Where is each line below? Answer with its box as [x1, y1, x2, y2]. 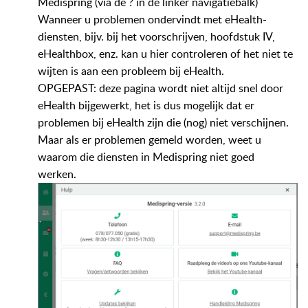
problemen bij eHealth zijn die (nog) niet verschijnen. [38, 114, 291, 130]
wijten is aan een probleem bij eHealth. [38, 63, 227, 78]
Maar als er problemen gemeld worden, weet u [38, 131, 261, 147]
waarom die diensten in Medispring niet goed [38, 148, 254, 164]
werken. [38, 166, 79, 181]
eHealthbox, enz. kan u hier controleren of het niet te [38, 45, 293, 61]
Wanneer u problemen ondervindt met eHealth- [38, 11, 267, 27]
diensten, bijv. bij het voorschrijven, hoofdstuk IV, [38, 28, 275, 44]
